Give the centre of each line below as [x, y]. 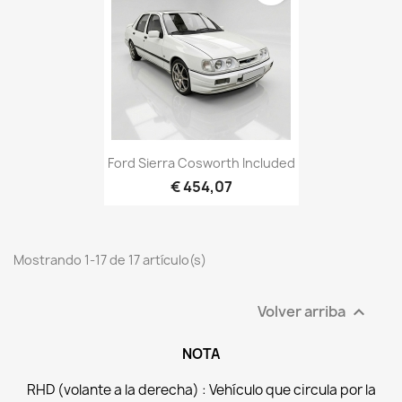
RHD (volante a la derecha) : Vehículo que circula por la [201, 390]
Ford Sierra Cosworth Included [201, 163]
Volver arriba [303, 311]
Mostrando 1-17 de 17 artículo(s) [110, 260]
